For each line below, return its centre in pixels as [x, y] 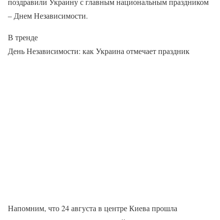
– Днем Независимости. [48, 15]
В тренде [23, 37]
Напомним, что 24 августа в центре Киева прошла [93, 208]
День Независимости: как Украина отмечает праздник [99, 51]
